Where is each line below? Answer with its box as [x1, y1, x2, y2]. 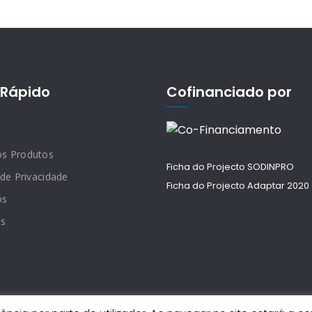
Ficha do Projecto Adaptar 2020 [166, 180, 309, 192]
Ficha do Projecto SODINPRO [166, 161, 294, 173]
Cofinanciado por [166, 81, 292, 102]
